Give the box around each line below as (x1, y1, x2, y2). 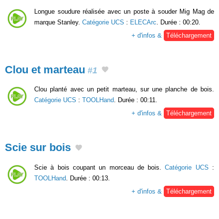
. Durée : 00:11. (114, 96, 157, 104)
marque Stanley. (34, 18, 82, 26)
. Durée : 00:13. (66, 174, 110, 182)
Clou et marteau (5, 63, 85, 76)
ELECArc (130, 18, 156, 26)
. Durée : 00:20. (156, 18, 200, 26)
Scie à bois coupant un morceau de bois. (34, 163, 165, 171)
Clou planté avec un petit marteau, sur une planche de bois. (34, 86, 214, 93)
